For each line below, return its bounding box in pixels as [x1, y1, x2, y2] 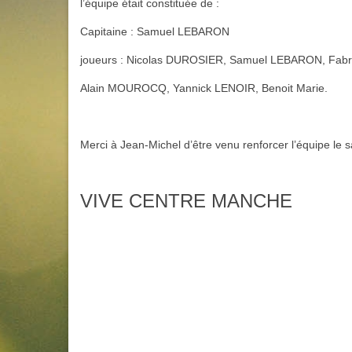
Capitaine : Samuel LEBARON [80, 25, 229, 38]
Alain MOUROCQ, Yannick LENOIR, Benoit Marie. [80, 82, 328, 94]
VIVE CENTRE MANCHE [80, 190, 292, 211]
